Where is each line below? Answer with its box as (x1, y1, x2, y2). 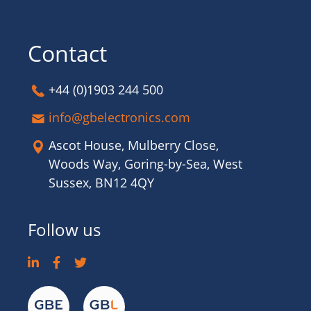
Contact (28, 38, 107, 68)
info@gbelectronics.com (49, 109, 190, 126)
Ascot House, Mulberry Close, (49, 137, 219, 153)
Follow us (28, 218, 101, 241)
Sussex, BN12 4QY (49, 174, 154, 191)
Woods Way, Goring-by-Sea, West (49, 155, 242, 172)
